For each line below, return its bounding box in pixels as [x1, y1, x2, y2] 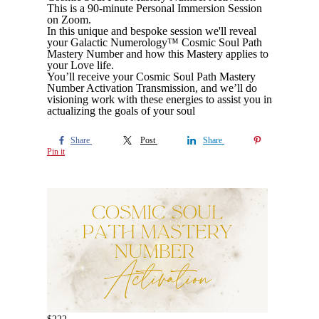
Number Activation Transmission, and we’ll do [47, 82, 257, 94]
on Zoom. [47, 14, 91, 26]
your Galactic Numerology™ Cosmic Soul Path [47, 36, 262, 48]
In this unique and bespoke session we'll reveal [47, 25, 256, 37]
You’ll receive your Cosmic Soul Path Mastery [47, 70, 256, 83]
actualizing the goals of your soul [47, 105, 195, 117]
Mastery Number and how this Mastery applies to [47, 48, 268, 60]
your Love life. [47, 59, 114, 71]
